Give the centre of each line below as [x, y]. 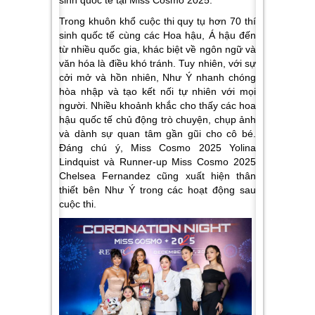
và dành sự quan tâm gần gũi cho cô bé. [157, 134]
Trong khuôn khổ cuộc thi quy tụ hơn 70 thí [157, 21]
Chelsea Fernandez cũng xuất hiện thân [157, 176]
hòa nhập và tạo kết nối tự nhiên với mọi [157, 92]
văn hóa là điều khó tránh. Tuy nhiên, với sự [157, 64]
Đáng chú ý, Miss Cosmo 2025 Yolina [157, 148]
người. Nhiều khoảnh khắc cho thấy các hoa [157, 106]
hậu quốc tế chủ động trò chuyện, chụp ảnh [157, 120]
